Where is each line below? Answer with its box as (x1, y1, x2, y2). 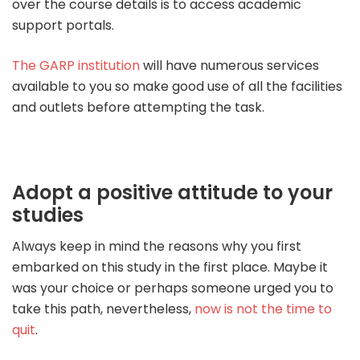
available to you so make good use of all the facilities (12, 77, 342, 96)
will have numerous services (140, 56, 319, 76)
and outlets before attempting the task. (12, 98, 264, 117)
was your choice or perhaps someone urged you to (12, 278, 333, 297)
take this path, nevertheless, (12, 299, 194, 318)
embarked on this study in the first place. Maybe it (12, 257, 328, 276)
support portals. (12, 16, 114, 35)
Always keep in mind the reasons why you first (12, 236, 301, 256)
